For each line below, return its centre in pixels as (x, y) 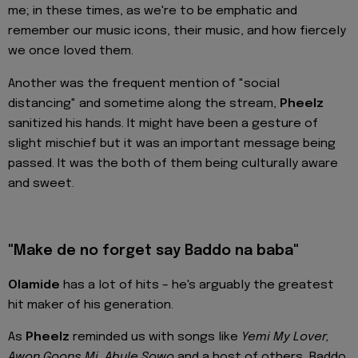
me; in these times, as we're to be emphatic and (153, 12)
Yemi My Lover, (285, 338)
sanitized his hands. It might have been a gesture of (163, 123)
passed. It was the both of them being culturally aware (173, 163)
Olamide (34, 286)
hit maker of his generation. (91, 306)
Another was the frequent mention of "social (144, 84)
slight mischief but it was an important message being (172, 143)
